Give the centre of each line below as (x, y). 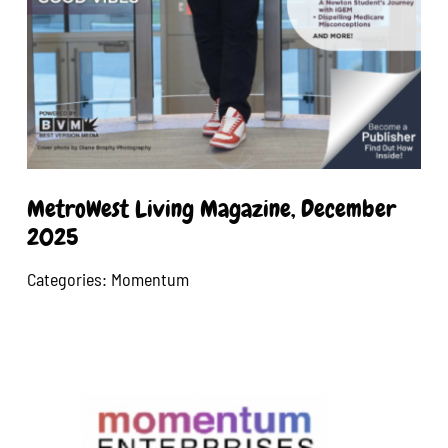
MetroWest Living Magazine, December (212, 208)
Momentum (150, 278)
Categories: (69, 278)
